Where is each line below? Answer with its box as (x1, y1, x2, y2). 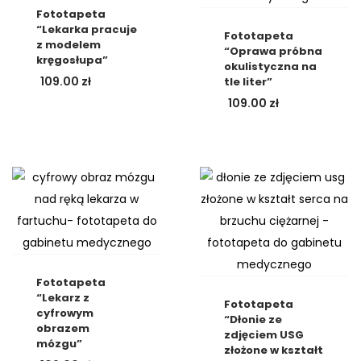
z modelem (36, 37, 101, 53)
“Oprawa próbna (223, 44, 322, 60)
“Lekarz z (36, 289, 89, 305)
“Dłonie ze (223, 311, 282, 327)
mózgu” (36, 335, 82, 351)
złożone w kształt (223, 342, 323, 358)
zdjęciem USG (223, 326, 304, 342)
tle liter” (223, 74, 272, 90)
